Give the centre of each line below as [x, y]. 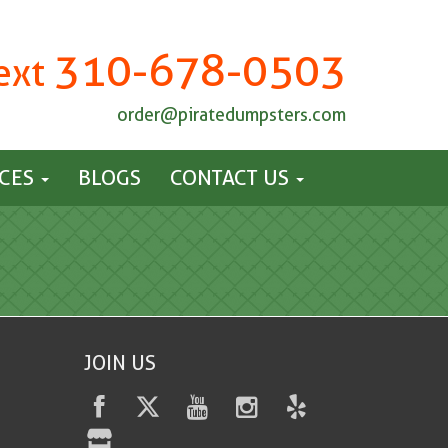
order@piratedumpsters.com [231, 114]
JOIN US [119, 363]
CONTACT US [231, 177]
